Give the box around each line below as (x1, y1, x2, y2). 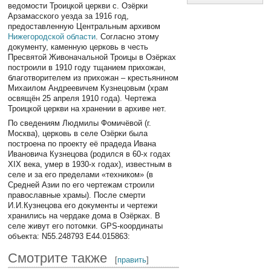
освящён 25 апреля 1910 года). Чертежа (8, 94, 157, 103)
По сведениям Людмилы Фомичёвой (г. (8, 118, 152, 128)
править (117, 255, 147, 265)
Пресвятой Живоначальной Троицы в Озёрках (8, 53, 177, 62)
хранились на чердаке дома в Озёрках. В (8, 211, 161, 220)
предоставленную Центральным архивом (8, 22, 161, 31)
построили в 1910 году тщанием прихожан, (8, 63, 166, 73)
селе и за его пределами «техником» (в (8, 169, 154, 179)
